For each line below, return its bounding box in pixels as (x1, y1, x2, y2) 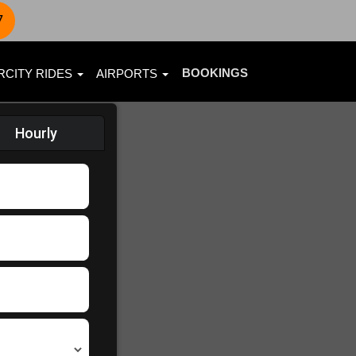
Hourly (15, 125, 58, 141)
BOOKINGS (182, 66, 248, 79)
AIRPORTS (96, 67, 161, 80)
